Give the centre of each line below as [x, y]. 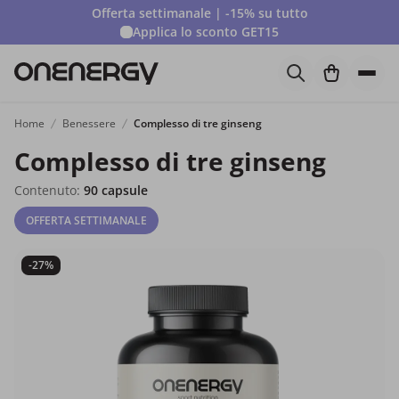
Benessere [89, 123]
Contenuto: [49, 190]
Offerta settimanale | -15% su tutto [199, 13]
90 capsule [116, 190]
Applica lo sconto [187, 32]
